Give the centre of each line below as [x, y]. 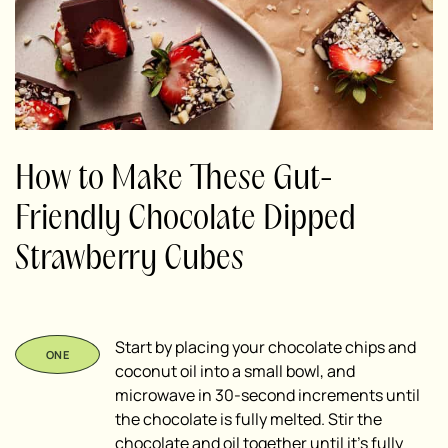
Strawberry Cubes [129, 259]
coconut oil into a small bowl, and [235, 370]
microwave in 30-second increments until [267, 394]
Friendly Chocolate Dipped [185, 219]
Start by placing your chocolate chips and [265, 346]
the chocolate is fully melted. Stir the [248, 418]
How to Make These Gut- [174, 179]
